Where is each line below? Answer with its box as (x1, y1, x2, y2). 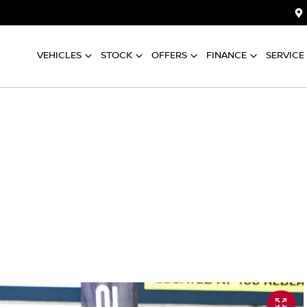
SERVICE (266, 49, 304, 61)
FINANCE (206, 49, 247, 61)
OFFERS (151, 49, 187, 61)
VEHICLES (37, 49, 82, 61)
